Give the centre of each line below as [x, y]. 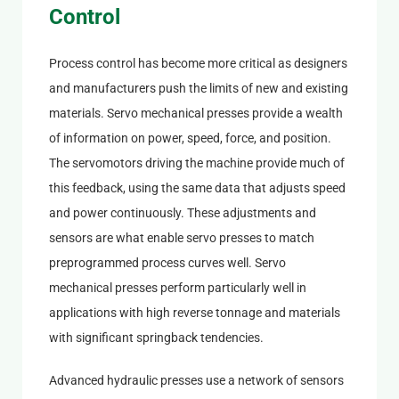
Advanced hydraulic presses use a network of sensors [196, 380]
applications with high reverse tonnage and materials [194, 312]
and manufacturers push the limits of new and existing [198, 88]
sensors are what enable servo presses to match [181, 237]
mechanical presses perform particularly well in [177, 287]
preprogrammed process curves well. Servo [167, 262]
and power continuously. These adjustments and [182, 212]
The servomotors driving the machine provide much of [196, 163]
